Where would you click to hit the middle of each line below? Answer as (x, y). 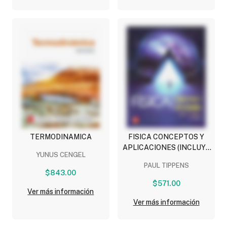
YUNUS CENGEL (61, 155)
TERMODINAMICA (61, 137)
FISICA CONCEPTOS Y (166, 137)
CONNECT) (166, 158)
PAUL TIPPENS (166, 165)
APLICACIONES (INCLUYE (166, 147)
